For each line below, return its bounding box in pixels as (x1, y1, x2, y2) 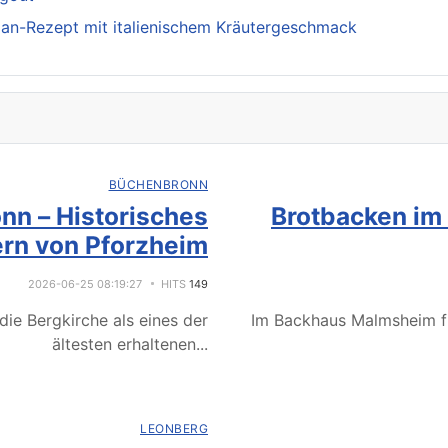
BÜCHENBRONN (108, 177, 208, 192)
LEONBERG (140, 421, 208, 436)
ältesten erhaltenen (52, 334, 196, 354)
